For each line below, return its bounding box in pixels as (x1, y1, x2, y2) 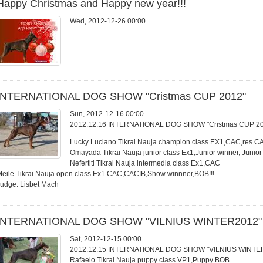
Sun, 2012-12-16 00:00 (70, 110, 144, 118)
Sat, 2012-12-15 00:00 (70, 235, 141, 243)
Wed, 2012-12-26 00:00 (70, 17, 146, 25)
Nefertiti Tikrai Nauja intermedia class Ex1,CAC (70, 159, 220, 167)
